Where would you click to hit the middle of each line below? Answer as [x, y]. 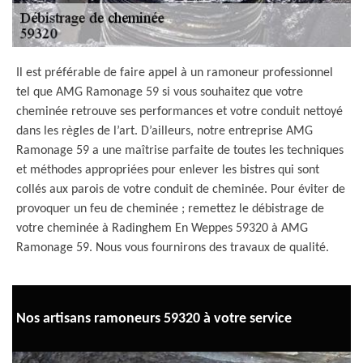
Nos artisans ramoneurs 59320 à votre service [154, 318]
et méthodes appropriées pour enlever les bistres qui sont [168, 170]
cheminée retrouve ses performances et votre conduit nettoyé [179, 112]
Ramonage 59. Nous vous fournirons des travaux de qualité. [173, 248]
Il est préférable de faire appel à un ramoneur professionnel [175, 73]
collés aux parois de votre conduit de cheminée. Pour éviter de [181, 190]
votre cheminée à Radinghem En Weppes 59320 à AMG [162, 228]
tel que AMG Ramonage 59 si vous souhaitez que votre [160, 92]
